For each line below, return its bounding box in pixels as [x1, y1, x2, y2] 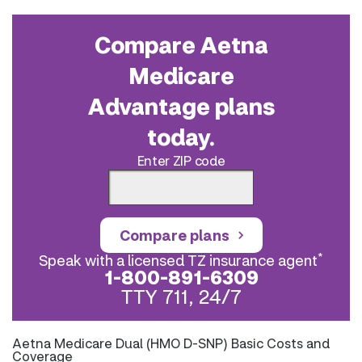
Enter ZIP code [137, 152, 225, 169]
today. [147, 122, 215, 151]
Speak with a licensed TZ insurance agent [39, 250, 318, 270]
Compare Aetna [94, 30, 268, 59]
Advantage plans [87, 91, 275, 120]
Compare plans [119, 225, 229, 245]
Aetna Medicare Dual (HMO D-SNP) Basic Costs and [12, 335, 330, 351]
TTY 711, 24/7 [120, 284, 242, 309]
